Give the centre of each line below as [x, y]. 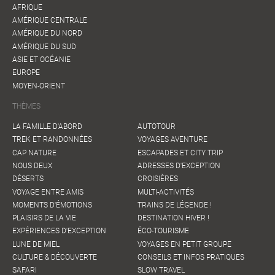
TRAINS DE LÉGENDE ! [175, 205]
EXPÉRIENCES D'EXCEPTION [59, 231]
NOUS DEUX [32, 165]
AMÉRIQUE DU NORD [47, 33]
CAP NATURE [34, 153]
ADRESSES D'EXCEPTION [179, 165]
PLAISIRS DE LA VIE [44, 218]
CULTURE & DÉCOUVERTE [55, 257]
